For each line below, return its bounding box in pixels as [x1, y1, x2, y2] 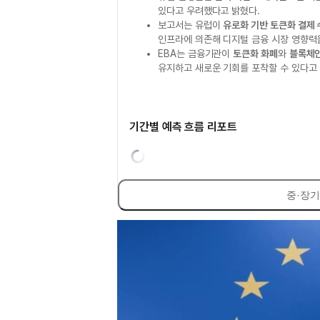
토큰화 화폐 [233, 48, 278, 59]
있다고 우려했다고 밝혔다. [158, 5, 261, 16]
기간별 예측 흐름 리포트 [129, 120, 237, 134]
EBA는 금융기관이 [158, 48, 234, 59]
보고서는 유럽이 [158, 19, 224, 31]
